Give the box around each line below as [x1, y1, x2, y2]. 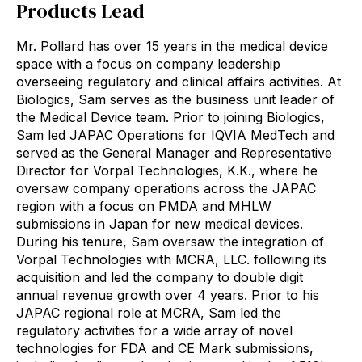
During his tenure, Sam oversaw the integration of [16, 234, 324, 250]
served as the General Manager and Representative [16, 145, 332, 162]
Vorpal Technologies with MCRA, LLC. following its [16, 251, 326, 268]
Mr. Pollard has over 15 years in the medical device [16, 38, 328, 55]
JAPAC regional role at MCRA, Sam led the [16, 305, 281, 322]
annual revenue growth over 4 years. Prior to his [16, 287, 319, 304]
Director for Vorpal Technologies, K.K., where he [16, 162, 318, 179]
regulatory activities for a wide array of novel [16, 322, 293, 339]
